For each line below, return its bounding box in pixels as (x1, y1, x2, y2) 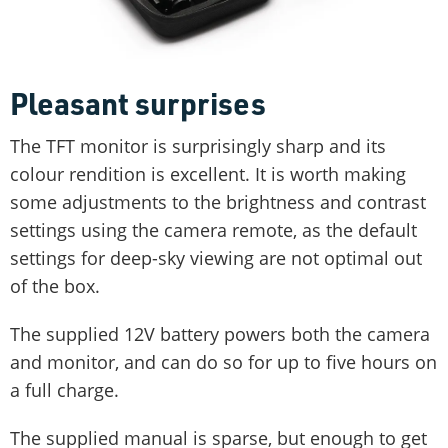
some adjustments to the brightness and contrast (10, 190, 426, 215)
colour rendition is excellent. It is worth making (10, 162, 406, 187)
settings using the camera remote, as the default (10, 218, 417, 243)
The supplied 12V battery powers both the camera (10, 322, 430, 347)
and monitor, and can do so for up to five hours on (10, 350, 437, 375)
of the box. (10, 274, 100, 299)
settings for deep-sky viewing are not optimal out (10, 246, 422, 271)
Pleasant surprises (10, 83, 266, 124)
